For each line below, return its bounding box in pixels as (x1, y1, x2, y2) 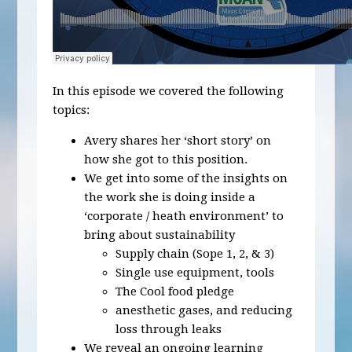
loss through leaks (115, 322, 222, 336)
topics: (53, 103, 90, 117)
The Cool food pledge (115, 284, 235, 299)
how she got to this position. (84, 152, 248, 167)
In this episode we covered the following (53, 84, 284, 98)
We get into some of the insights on (84, 171, 288, 185)
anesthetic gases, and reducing (115, 303, 293, 317)
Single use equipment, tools (115, 266, 275, 280)
